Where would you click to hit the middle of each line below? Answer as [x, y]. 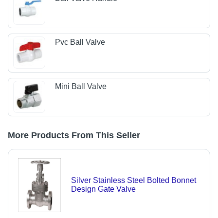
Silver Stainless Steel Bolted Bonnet [133, 181]
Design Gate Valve [103, 189]
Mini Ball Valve [81, 86]
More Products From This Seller [74, 136]
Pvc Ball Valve [80, 42]
